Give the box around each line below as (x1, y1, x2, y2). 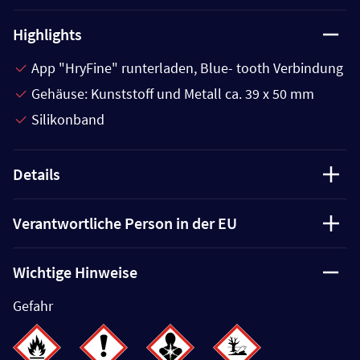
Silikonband (31, 109, 104, 129)
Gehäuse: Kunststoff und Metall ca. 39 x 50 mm (31, 84, 314, 103)
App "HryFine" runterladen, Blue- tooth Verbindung (31, 58, 343, 77)
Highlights (13, 23, 82, 44)
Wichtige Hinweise (13, 261, 137, 282)
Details (13, 163, 60, 184)
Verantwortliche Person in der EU (13, 212, 237, 233)
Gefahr (13, 296, 53, 315)
